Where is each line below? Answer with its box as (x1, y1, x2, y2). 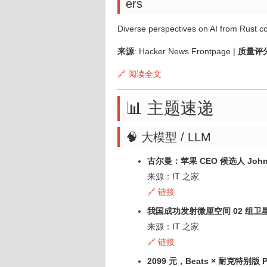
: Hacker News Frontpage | (134, 46, 238, 56)
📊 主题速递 (126, 99, 214, 117)
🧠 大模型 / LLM (126, 131, 211, 144)
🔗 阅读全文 (117, 69, 162, 79)
